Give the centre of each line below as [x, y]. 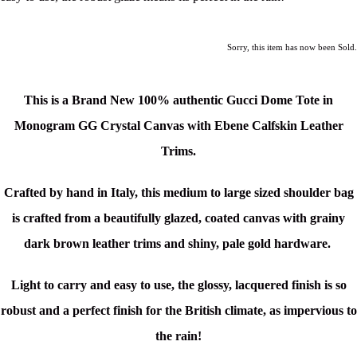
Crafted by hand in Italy [69, 193]
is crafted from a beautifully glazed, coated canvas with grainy [178, 218]
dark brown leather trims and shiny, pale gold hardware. [178, 244]
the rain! [178, 336]
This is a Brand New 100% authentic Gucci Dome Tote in [178, 100]
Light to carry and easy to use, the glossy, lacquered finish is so [178, 285]
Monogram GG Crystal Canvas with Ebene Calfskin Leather [178, 126]
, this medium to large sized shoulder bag [244, 193]
